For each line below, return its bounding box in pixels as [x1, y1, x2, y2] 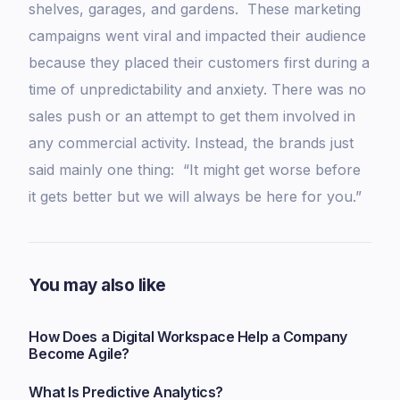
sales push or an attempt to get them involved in [29, 107, 356, 126]
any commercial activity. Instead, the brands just [29, 134, 354, 153]
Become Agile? [29, 345, 129, 363]
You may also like [29, 275, 166, 296]
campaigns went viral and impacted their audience [29, 27, 367, 46]
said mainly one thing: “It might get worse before [29, 161, 362, 179]
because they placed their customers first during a [29, 54, 371, 72]
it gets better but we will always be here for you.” [29, 187, 362, 206]
